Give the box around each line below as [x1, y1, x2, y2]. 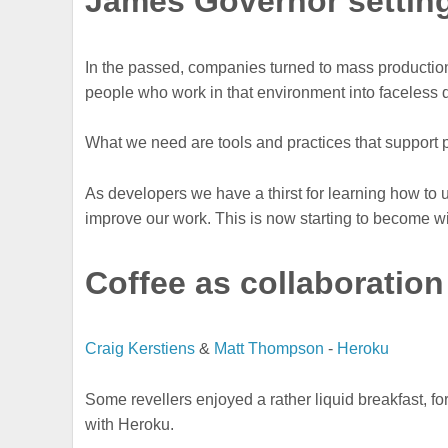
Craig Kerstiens [85, 340, 196, 358]
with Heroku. [85, 415, 175, 433]
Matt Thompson [214, 340, 325, 358]
